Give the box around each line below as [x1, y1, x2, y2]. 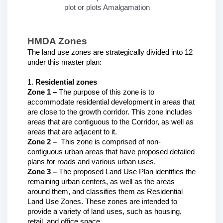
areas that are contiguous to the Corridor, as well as [27, 117, 194, 126]
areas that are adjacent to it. [27, 127, 117, 136]
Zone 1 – [27, 88, 59, 96]
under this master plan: [27, 58, 102, 66]
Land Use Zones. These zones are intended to [27, 197, 177, 206]
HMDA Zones [27, 35, 87, 46]
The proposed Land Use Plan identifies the [57, 167, 196, 176]
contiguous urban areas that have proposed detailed [27, 147, 195, 156]
